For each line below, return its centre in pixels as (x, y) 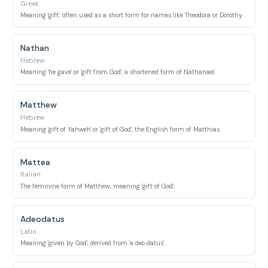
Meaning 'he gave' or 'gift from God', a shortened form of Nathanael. (118, 72)
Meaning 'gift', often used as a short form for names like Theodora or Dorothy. (132, 15)
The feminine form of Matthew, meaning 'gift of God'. (98, 186)
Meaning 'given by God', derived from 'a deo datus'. (93, 243)
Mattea (36, 162)
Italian (31, 175)
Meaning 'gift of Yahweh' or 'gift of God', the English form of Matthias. (121, 129)
